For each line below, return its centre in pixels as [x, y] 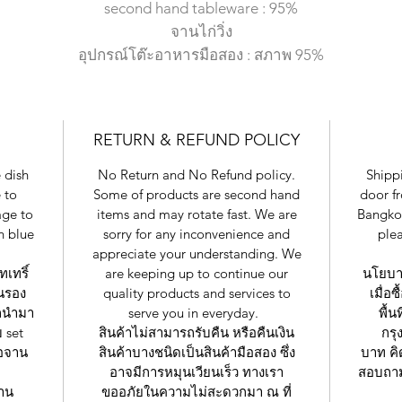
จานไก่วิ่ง [201, 32]
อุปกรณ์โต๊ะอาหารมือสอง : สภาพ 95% [201, 55]
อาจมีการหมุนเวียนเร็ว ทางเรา [197, 372]
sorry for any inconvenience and [197, 234]
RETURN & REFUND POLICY [197, 140]
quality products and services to [197, 293]
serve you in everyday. [197, 313]
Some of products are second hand [197, 195]
